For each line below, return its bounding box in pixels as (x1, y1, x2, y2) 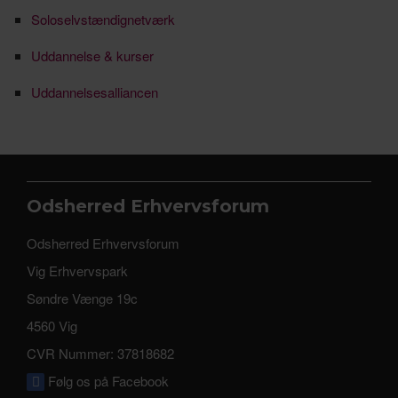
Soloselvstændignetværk (31, 9, 175, 28)
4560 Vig (27, 315, 77, 335)
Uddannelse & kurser (31, 45, 154, 65)
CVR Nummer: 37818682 (27, 343, 174, 362)
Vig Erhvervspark (27, 260, 128, 280)
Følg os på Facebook (44, 370, 169, 390)
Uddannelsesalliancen (31, 82, 158, 101)
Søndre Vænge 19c (27, 288, 138, 307)
